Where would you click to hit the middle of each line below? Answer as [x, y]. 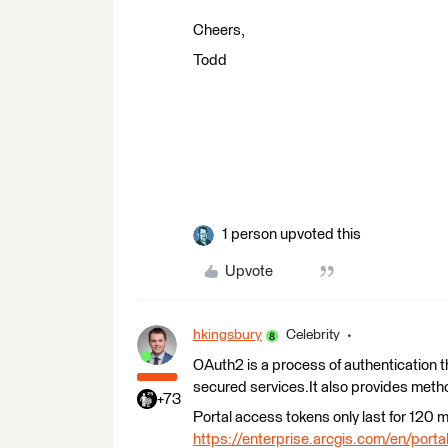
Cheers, [219, 30]
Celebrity [313, 335]
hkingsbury [227, 335]
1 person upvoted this [291, 234]
